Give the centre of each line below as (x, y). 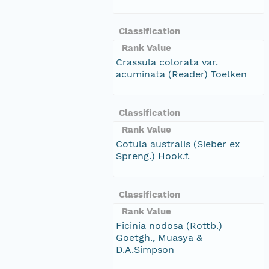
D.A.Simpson (145, 249)
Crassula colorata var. (167, 62)
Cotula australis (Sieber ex (178, 144)
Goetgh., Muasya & (159, 237)
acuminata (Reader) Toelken (181, 74)
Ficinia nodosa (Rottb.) (169, 225)
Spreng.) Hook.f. (153, 156)
